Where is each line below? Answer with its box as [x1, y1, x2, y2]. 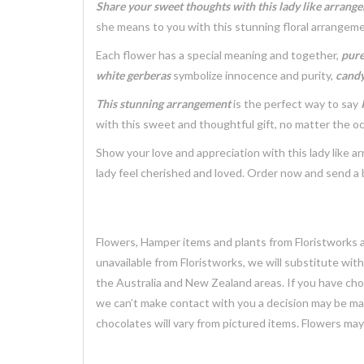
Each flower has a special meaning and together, [96, 48, 341, 62]
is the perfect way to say [231, 97, 361, 110]
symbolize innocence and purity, [171, 68, 336, 82]
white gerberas [96, 68, 171, 82]
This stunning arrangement [96, 97, 231, 110]
